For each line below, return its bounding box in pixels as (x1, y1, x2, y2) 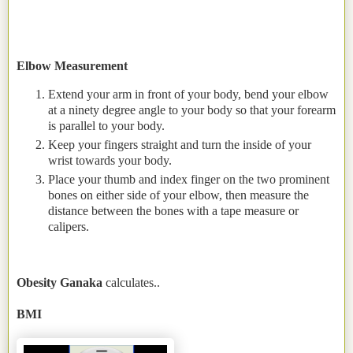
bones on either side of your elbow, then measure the (48, 188, 309, 202)
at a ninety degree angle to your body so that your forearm (48, 102, 336, 117)
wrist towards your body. (48, 153, 172, 167)
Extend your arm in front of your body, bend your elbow (48, 87, 329, 101)
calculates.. (102, 276, 160, 290)
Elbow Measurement (17, 58, 128, 72)
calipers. (48, 219, 89, 233)
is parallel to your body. (48, 118, 165, 132)
